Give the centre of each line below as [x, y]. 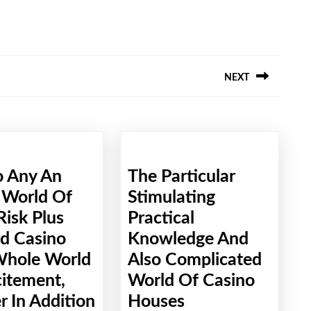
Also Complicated [194, 260]
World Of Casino [191, 280]
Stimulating [171, 197]
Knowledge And [188, 239]
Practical [161, 218]
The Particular [181, 176]
